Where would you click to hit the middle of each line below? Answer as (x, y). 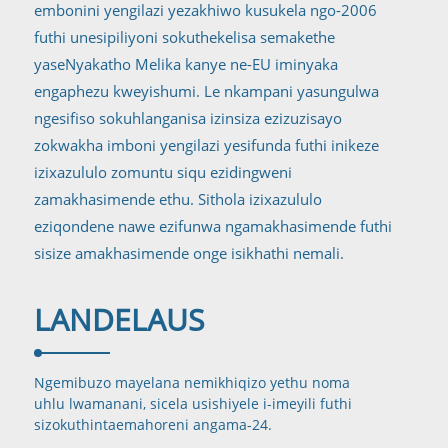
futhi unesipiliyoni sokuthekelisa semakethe (184, 37)
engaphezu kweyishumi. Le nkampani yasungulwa (206, 91)
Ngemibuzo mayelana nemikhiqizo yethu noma (191, 383)
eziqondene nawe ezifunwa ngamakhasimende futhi (212, 226)
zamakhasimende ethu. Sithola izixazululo (177, 199)
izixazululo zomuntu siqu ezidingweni (162, 172)
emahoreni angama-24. (193, 425)
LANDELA (99, 320)
